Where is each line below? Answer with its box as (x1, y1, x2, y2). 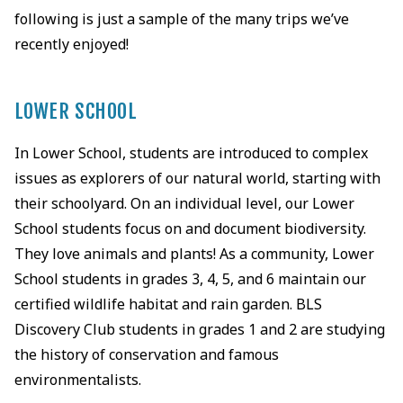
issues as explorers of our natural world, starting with (13, 168, 381, 189)
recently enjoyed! (13, 34, 129, 55)
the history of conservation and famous (13, 345, 279, 365)
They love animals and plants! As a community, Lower (13, 244, 374, 264)
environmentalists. (13, 370, 141, 390)
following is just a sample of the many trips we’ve (13, 9, 349, 30)
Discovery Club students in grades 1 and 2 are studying (13, 319, 385, 340)
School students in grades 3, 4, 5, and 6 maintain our (13, 269, 366, 290)
